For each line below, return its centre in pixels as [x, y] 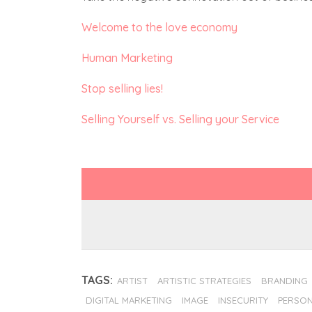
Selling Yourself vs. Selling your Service [180, 119]
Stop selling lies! [122, 88]
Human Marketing [127, 58]
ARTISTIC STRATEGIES [204, 281]
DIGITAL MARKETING [129, 301]
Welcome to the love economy [159, 27]
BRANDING [284, 281]
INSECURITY [243, 301]
